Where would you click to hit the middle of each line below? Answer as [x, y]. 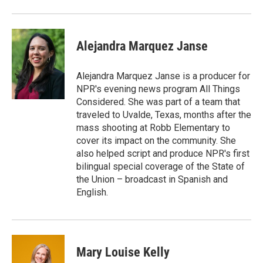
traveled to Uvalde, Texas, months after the [164, 115]
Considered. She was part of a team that [158, 102]
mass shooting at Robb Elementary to [153, 128]
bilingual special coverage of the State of [161, 166]
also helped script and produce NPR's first [163, 154]
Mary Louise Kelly [123, 252]
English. [92, 192]
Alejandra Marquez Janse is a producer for [163, 76]
